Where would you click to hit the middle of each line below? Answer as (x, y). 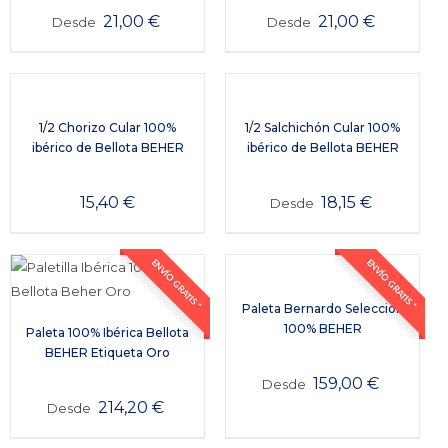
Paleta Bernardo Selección (322, 308)
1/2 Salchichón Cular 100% (323, 127)
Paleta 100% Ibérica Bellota (108, 332)
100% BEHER (322, 328)
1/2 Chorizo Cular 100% (108, 127)
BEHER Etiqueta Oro (108, 352)
